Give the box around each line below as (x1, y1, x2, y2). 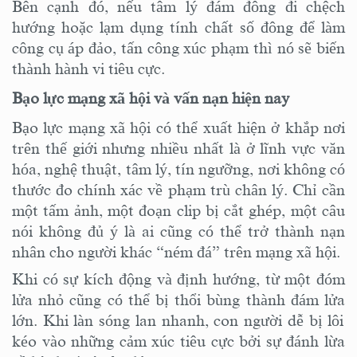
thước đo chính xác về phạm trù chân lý (12, 180, 284, 198)
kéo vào (12, 331, 66, 350)
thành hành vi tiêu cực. (12, 59, 165, 77)
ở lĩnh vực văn (245, 139, 346, 157)
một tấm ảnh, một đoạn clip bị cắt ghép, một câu (12, 201, 345, 219)
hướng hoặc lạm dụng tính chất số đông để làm (12, 18, 345, 36)
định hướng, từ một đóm (171, 269, 345, 288)
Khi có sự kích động (12, 269, 157, 288)
